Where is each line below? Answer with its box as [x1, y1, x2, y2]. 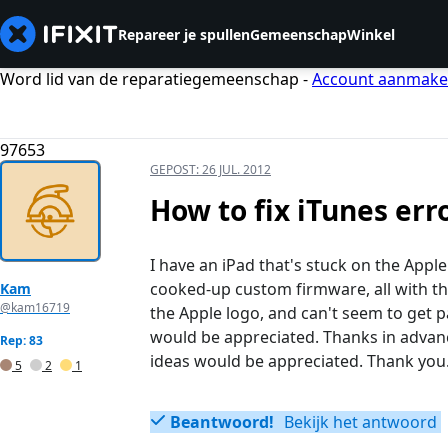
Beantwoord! [170, 411, 274, 434]
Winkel [347, 24, 395, 44]
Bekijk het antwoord [280, 411, 437, 434]
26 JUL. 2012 [202, 161, 271, 179]
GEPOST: [150, 161, 202, 179]
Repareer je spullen [118, 24, 250, 44]
